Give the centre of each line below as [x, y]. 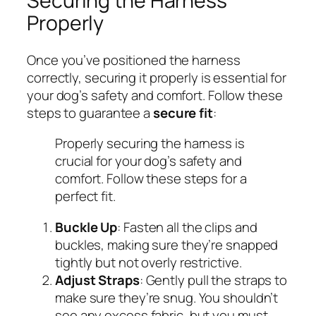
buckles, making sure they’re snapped [167, 244]
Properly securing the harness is [150, 144]
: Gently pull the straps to [213, 280]
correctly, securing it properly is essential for [157, 77]
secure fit [183, 113]
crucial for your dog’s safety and [148, 161]
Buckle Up [86, 227]
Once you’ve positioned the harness [134, 60]
